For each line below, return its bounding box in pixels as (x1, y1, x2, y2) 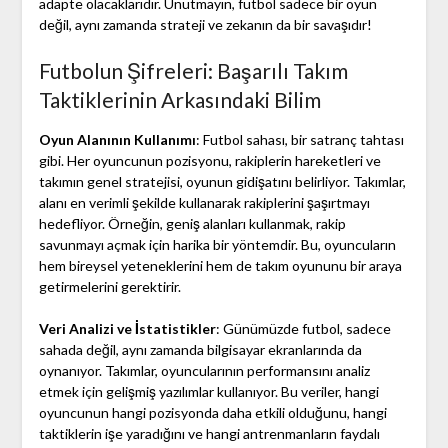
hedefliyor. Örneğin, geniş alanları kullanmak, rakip (38, 215, 346, 233)
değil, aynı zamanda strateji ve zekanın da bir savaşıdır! (38, 16, 372, 34)
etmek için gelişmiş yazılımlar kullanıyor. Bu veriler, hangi (38, 383, 379, 401)
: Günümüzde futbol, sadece (215, 320, 391, 338)
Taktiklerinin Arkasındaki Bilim (38, 87, 321, 113)
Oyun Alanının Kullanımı (38, 131, 196, 149)
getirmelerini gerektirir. (38, 278, 181, 296)
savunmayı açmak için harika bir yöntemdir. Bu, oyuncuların (38, 236, 396, 254)
